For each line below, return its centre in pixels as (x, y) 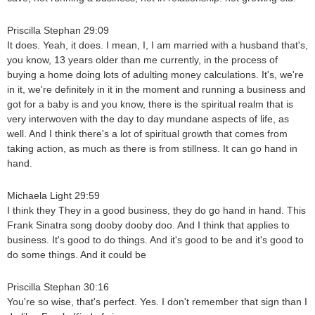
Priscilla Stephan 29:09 (58, 31)
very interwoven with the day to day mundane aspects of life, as (148, 119)
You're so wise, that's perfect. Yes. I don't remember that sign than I (157, 302)
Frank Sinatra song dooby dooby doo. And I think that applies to (148, 225)
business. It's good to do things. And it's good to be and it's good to (155, 240)
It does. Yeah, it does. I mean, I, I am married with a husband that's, (157, 45)
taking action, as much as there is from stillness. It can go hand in (152, 149)
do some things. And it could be (77, 255)
